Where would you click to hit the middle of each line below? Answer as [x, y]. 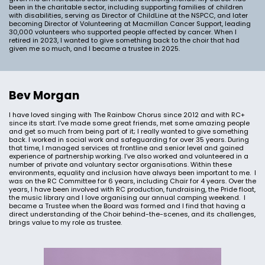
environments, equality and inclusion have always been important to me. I [132, 173]
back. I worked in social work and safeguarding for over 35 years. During [129, 140]
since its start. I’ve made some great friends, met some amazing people [129, 123]
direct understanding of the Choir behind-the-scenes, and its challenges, [132, 214]
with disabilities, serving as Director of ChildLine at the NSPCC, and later [128, 15]
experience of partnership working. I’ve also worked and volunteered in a [129, 156]
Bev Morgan [44, 96]
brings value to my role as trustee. [65, 222]
